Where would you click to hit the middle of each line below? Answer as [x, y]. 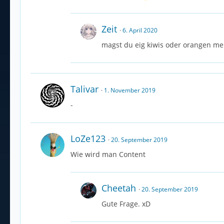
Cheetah [119, 188]
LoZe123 [88, 139]
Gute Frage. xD [126, 204]
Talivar [84, 89]
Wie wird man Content [108, 154]
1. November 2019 [130, 90]
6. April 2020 [140, 30]
